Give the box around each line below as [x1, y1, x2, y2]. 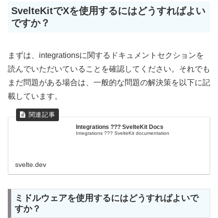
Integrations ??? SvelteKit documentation [76, 130, 170, 136]
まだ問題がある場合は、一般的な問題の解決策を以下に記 [8, 78, 210, 87]
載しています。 [8, 91, 62, 100]
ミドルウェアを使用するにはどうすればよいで [15, 193, 199, 203]
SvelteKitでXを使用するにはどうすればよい [11, 5, 206, 17]
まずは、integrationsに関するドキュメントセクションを [8, 51, 204, 59]
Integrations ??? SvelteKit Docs [76, 123, 164, 130]
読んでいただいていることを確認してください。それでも [8, 64, 210, 73]
